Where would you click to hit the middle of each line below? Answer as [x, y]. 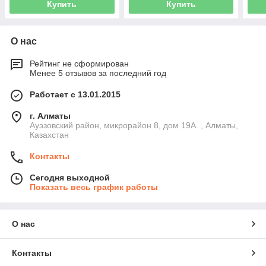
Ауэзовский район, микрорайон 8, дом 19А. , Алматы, [134, 125]
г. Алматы [50, 115]
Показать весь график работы [94, 187]
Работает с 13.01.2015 [75, 94]
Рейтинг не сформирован [79, 63]
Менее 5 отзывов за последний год [98, 73]
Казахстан [49, 134]
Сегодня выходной [70, 177]
